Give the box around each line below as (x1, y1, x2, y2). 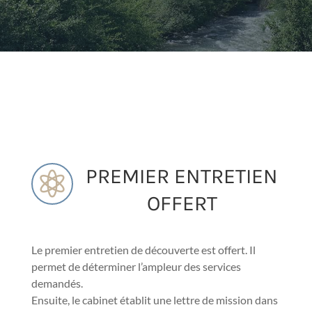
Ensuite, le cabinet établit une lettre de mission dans (31, 293, 278, 306)
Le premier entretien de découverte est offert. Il (31, 243, 256, 256)
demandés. (31, 276, 83, 290)
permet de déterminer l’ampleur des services (31, 260, 241, 273)
